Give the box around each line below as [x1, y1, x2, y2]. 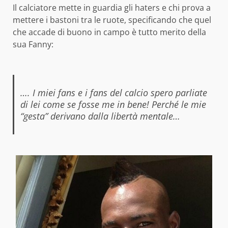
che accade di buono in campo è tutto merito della [13, 26, 206, 38]
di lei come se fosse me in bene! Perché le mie [20, 98, 206, 111]
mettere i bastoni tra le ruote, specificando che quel [13, 14, 211, 26]
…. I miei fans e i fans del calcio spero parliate [20, 87, 207, 99]
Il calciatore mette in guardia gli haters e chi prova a [13, 2, 211, 14]
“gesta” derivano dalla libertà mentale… [20, 110, 180, 123]
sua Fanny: [13, 39, 53, 50]
